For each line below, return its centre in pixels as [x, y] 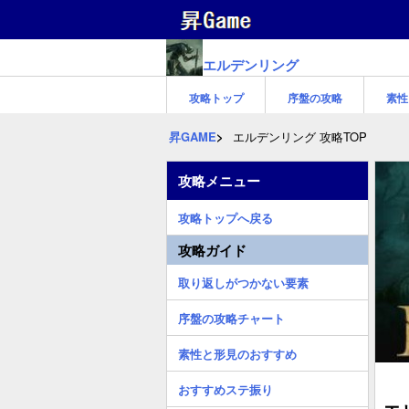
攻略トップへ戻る [225, 218]
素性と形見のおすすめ [237, 354]
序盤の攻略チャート [231, 318]
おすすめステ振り [225, 389]
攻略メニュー [219, 181]
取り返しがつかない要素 [243, 283]
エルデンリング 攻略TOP [300, 136]
